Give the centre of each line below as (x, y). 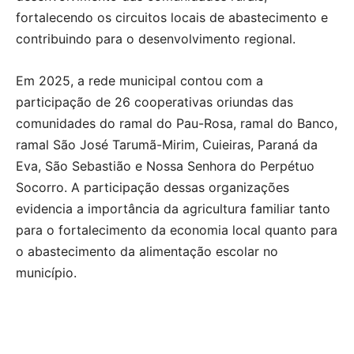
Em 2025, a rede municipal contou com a (139, 80)
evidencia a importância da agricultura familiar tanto (173, 208)
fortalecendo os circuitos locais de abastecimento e (172, 17)
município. (46, 272)
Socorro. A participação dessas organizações (153, 187)
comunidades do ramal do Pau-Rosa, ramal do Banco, (177, 123)
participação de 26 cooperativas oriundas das (154, 102)
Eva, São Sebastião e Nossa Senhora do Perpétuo (165, 166)
